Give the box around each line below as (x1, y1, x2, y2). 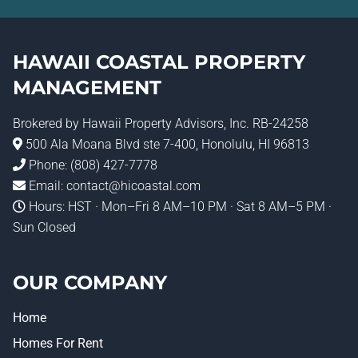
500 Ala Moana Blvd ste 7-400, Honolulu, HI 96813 (22, 137, 309, 152)
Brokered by (13, 116, 82, 131)
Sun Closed (13, 220, 76, 235)
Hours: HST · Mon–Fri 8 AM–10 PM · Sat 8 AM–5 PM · (26, 199, 332, 214)
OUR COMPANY (13, 271, 167, 294)
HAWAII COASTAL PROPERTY (13, 50, 305, 74)
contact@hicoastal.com (66, 178, 201, 193)
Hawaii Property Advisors (82, 116, 224, 131)
